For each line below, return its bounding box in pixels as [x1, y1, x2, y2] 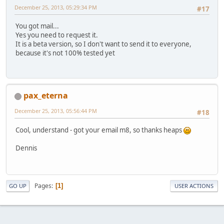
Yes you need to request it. [15, 30, 98, 40]
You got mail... [15, 21, 59, 31]
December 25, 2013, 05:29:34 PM [14, 3, 97, 11]
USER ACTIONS [174, 182, 213, 190]
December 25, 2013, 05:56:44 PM [14, 107, 97, 115]
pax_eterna [23, 90, 68, 101]
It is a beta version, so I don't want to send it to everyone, [15, 39, 191, 49]
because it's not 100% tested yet [15, 48, 115, 58]
